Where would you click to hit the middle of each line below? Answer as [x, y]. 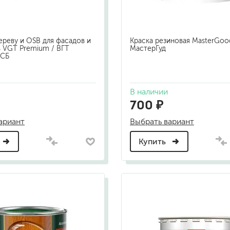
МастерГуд [148, 49]
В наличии [149, 92]
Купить [153, 142]
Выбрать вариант [162, 122]
